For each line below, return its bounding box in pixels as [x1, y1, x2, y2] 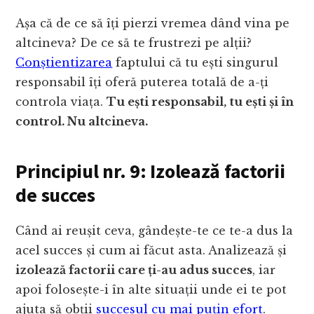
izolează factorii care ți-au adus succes [15, 263, 253, 278]
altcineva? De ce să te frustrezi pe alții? [15, 36, 252, 50]
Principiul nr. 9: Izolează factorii [15, 158, 285, 184]
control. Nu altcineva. [15, 114, 149, 129]
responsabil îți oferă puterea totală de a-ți [15, 75, 269, 90]
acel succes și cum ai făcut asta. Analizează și [15, 243, 287, 258]
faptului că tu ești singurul [112, 55, 279, 70]
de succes [15, 182, 95, 208]
